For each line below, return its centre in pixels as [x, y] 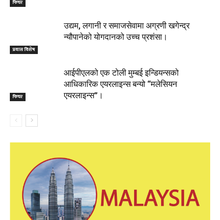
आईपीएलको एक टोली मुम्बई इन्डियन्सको [121, 72]
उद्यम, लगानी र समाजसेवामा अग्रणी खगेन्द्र [127, 25]
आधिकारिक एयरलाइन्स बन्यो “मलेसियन [121, 84]
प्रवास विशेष [24, 49]
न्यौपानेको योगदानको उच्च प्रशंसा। [116, 37]
